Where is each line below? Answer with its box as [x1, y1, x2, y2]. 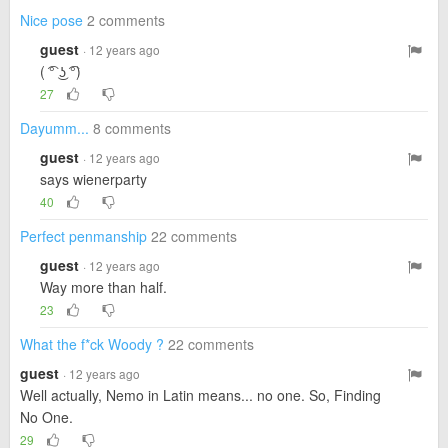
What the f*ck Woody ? [20, 334, 164, 354]
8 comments [93, 118, 171, 138]
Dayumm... [20, 118, 89, 138]
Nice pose [20, 10, 83, 30]
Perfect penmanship [20, 226, 147, 246]
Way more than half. [40, 277, 167, 297]
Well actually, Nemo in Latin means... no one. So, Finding [20, 385, 381, 405]
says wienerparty [40, 169, 147, 189]
